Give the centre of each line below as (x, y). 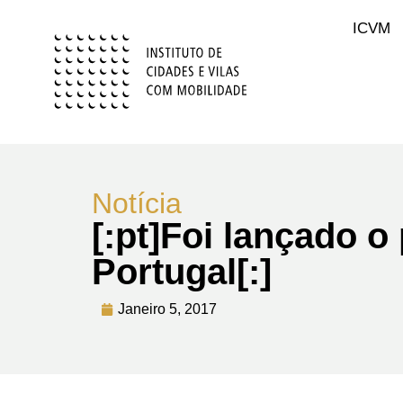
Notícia (137, 203)
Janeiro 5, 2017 (167, 309)
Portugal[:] (182, 272)
